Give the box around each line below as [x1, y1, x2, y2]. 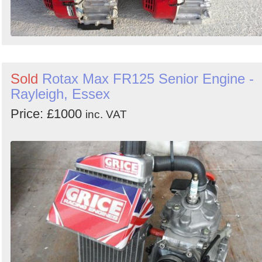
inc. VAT [85, 108, 127, 121]
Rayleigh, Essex [11, 86, 110, 102]
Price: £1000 [11, 106, 85, 122]
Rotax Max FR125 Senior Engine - [42, 71, 254, 87]
